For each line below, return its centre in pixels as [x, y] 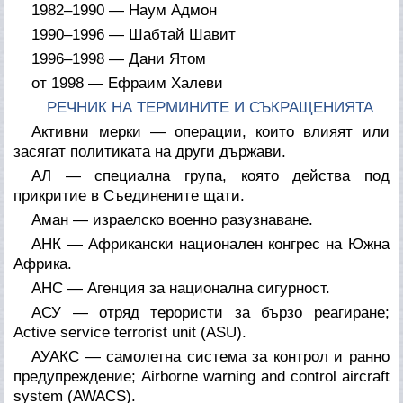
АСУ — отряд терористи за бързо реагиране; [210, 312]
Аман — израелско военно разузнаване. [173, 219]
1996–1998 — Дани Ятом [119, 58]
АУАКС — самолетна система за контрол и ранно [210, 356]
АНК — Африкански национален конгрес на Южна [210, 244]
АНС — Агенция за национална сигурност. [181, 288]
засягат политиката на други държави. [150, 151]
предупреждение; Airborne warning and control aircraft [201, 376]
